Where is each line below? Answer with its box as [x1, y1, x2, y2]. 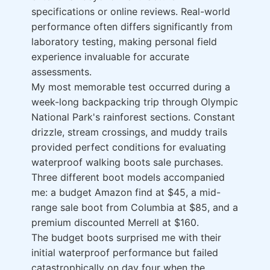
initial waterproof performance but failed [31, 246, 218, 259]
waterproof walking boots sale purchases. [31, 156, 223, 169]
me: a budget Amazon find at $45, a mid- [31, 186, 221, 199]
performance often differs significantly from [31, 20, 233, 33]
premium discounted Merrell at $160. [31, 216, 199, 229]
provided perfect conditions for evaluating [31, 141, 226, 154]
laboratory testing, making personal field [31, 36, 217, 48]
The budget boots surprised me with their [31, 231, 221, 244]
